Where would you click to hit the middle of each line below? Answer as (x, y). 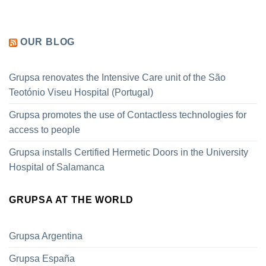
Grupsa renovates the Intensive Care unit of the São (117, 78)
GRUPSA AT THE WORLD (72, 200)
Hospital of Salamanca (57, 167)
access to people (45, 130)
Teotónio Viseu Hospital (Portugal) (81, 93)
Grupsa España (42, 258)
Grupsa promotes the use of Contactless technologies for (128, 115)
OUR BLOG (47, 42)
